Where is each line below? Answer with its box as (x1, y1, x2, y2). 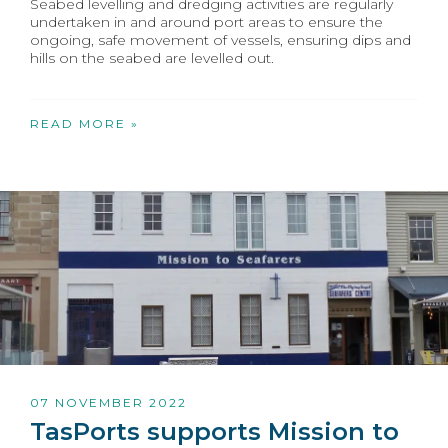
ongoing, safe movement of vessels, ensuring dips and (30, 30, 411, 49)
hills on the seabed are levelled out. (30, 48, 274, 67)
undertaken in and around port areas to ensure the (30, 12, 383, 31)
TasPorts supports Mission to (30, 416, 399, 446)
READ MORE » (30, 115, 139, 131)
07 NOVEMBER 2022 (30, 394, 187, 410)
